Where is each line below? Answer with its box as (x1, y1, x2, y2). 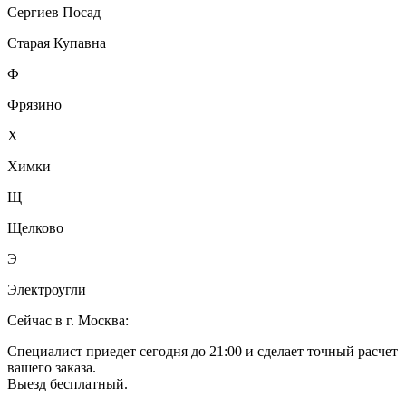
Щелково (7, 219, 63, 236)
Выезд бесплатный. (7, 375, 128, 391)
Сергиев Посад (7, 4, 101, 20)
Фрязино (7, 96, 62, 112)
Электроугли (7, 281, 86, 297)
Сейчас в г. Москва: (7, 312, 129, 328)
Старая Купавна (7, 34, 106, 51)
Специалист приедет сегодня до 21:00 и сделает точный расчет (7, 343, 398, 359)
